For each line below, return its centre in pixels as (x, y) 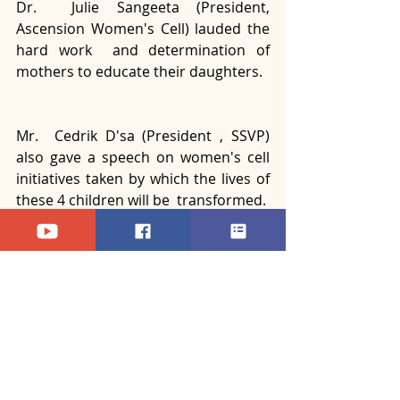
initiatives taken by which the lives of (143, 179)
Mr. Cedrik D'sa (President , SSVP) (143, 136)
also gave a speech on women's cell (143, 157)
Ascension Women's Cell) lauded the (143, 29)
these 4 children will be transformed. (143, 200)
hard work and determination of (143, 50)
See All (266, 342)
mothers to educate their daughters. (139, 71)
